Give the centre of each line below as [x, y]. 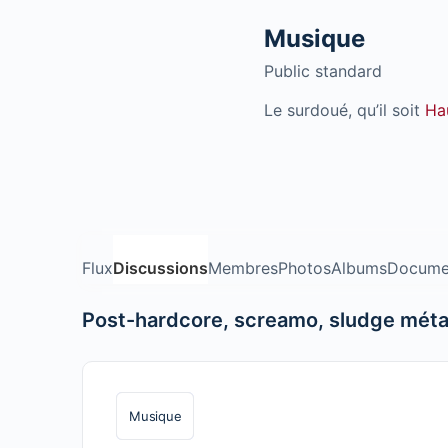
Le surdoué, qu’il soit [344, 110]
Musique [314, 38]
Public [287, 71]
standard [348, 71]
